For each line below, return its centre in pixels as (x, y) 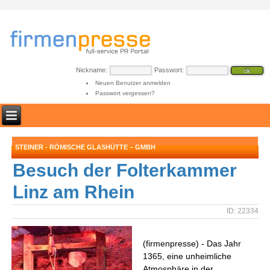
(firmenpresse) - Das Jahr (192, 243)
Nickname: (92, 70)
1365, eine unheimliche (187, 256)
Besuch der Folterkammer (125, 170)
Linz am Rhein (74, 192)
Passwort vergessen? (125, 93)
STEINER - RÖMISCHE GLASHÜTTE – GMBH (86, 147)
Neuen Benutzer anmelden (133, 83)
